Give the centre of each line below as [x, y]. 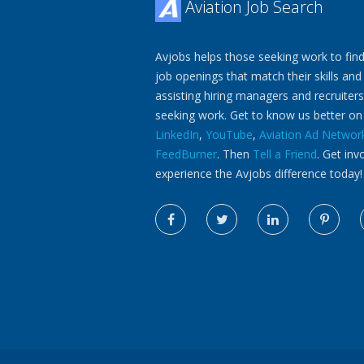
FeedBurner [186, 154]
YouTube [229, 134]
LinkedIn [177, 134]
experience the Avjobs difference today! [259, 173]
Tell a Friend [285, 154]
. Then [235, 154]
